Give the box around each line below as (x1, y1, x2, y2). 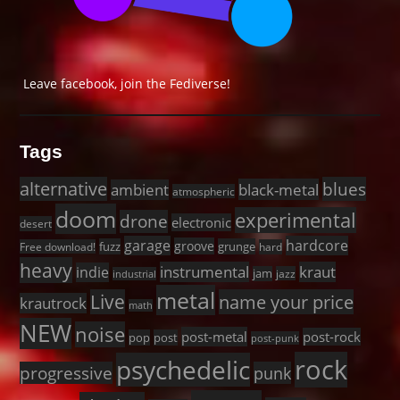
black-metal (238, 179, 320, 201)
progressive (20, 362, 113, 385)
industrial (112, 267, 157, 281)
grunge (218, 238, 256, 255)
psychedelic (116, 353, 251, 387)
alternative (20, 177, 108, 202)
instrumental (160, 262, 250, 283)
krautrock (20, 293, 87, 314)
